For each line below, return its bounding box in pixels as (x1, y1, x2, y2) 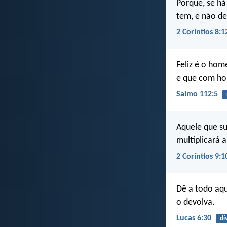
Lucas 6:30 (176, 214, 211, 223)
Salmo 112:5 (176, 90, 218, 99)
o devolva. (176, 197, 215, 207)
